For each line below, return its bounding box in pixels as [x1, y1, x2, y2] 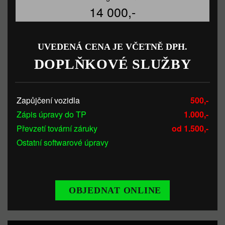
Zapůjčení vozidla [17, 94, 80, 106]
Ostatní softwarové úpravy [17, 137, 108, 148]
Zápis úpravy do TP [17, 108, 86, 120]
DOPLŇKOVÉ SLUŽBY [34, 56, 191, 72]
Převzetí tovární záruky [17, 123, 97, 134]
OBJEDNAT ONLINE [68, 185, 162, 195]
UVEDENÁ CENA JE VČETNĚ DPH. [38, 42, 187, 52]
